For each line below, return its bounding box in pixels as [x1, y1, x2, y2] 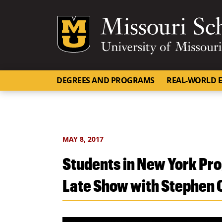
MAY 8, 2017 [62, 134, 104, 144]
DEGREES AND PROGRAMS [56, 75, 155, 86]
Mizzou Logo [123, 16, 169, 27]
